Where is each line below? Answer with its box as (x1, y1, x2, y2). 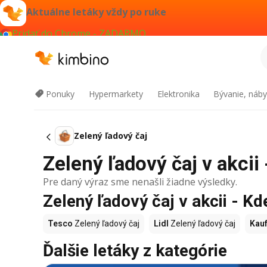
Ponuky (46, 88, 74, 100)
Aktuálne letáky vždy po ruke (26, 5, 166, 19)
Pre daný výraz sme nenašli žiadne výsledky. (43, 175, 237, 188)
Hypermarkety (88, 88, 143, 100)
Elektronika (157, 88, 200, 100)
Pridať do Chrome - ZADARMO (12, 27, 146, 40)
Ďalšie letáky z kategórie (43, 241, 227, 260)
